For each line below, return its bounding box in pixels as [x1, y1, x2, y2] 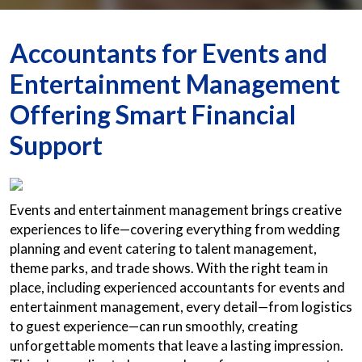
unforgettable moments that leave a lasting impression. [10, 337, 343, 354]
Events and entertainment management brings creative [10, 201, 342, 218]
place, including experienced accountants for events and [10, 279, 345, 296]
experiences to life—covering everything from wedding [10, 221, 340, 238]
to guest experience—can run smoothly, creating [10, 318, 298, 335]
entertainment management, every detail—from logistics [10, 298, 352, 315]
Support [10, 129, 103, 161]
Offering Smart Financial [10, 99, 296, 130]
